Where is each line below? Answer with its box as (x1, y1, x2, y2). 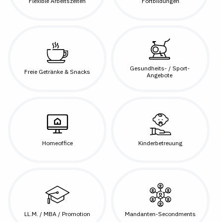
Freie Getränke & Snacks (24, 68, 91, 76)
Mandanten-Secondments (125, 210, 196, 218)
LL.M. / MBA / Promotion (24, 210, 91, 218)
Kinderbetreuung (138, 139, 182, 147)
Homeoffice (42, 139, 73, 147)
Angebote (147, 71, 173, 79)
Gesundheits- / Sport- (129, 64, 190, 72)
